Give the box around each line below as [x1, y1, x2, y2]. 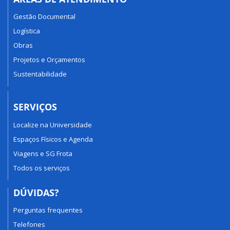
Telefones [13, 220, 45, 229]
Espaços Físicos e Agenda [13, 134, 93, 144]
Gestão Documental [13, 12, 75, 21]
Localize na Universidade [13, 120, 92, 129]
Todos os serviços [13, 163, 70, 172]
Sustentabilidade [13, 69, 67, 79]
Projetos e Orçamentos [13, 55, 85, 64]
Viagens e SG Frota [13, 148, 72, 158]
